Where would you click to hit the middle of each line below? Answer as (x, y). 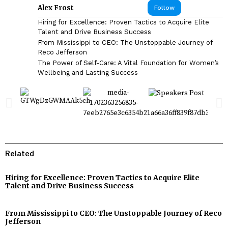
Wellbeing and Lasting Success (88, 73)
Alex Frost (56, 8)
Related (20, 154)
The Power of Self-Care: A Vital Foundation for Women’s (128, 63)
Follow (164, 8)
